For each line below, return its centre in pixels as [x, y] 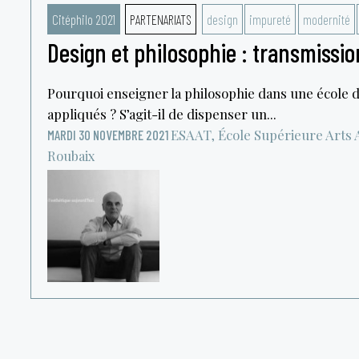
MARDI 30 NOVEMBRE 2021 [107, 135]
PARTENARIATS [161, 19]
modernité [326, 19]
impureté [270, 19]
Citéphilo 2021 [83, 19]
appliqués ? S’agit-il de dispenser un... [161, 114]
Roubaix [71, 155]
